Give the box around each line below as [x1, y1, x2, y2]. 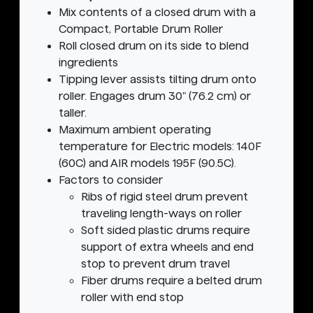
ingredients [59, 57, 118, 69]
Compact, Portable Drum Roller [59, 23, 223, 36]
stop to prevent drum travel [81, 258, 230, 270]
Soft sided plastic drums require [81, 224, 250, 237]
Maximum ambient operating [59, 124, 211, 136]
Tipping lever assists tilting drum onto [59, 73, 256, 86]
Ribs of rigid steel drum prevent [81, 191, 248, 203]
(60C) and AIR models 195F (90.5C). [59, 157, 236, 170]
